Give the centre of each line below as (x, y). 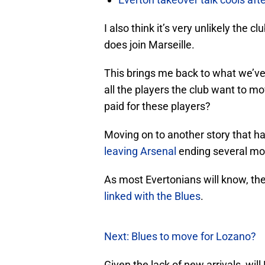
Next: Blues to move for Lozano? (180, 237)
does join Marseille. (149, 45)
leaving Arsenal (140, 151)
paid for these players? (157, 106)
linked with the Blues (152, 196)
